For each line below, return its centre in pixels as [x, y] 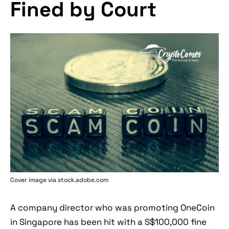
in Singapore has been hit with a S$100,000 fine [108, 222]
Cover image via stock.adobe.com [59, 180]
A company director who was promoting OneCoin [112, 208]
